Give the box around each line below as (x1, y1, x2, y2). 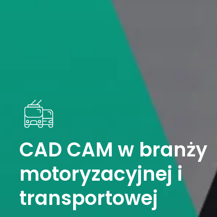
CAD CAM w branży (19, 136, 207, 163)
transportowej (19, 184, 158, 212)
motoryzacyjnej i (19, 160, 183, 187)
